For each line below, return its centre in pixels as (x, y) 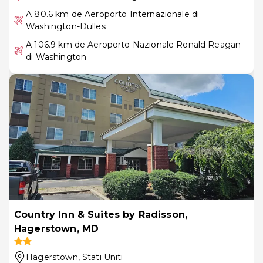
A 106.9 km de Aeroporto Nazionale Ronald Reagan (134, 44)
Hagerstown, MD (57, 228)
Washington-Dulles (66, 26)
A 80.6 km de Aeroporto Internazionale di (113, 14)
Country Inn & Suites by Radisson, (101, 214)
